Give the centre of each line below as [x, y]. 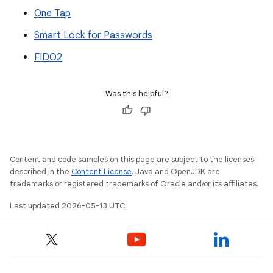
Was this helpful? [136, 94]
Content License [101, 172]
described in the [41, 172]
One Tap [52, 14]
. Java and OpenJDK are [176, 172]
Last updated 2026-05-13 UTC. [68, 206]
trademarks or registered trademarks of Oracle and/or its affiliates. [134, 184]
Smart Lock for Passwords [93, 36]
